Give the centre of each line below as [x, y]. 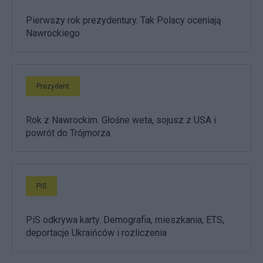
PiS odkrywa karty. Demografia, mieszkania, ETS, [125, 220]
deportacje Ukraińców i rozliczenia [96, 233]
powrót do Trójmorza [68, 133]
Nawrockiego [53, 33]
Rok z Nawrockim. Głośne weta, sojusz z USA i [121, 120]
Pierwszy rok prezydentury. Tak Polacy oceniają [124, 20]
